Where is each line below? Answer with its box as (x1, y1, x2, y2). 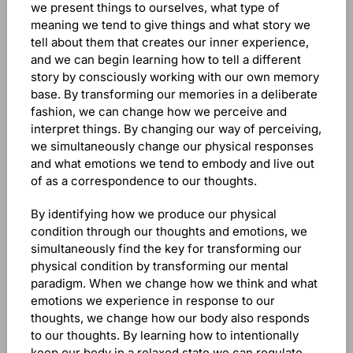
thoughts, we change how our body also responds (30, 310, 310, 325)
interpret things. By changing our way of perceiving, (30, 121, 321, 136)
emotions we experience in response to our (30, 293, 275, 308)
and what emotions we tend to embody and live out (30, 156, 314, 171)
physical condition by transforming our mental (30, 258, 288, 273)
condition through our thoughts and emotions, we (30, 224, 307, 239)
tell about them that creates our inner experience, (30, 35, 309, 50)
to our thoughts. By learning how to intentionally (30, 328, 299, 343)
